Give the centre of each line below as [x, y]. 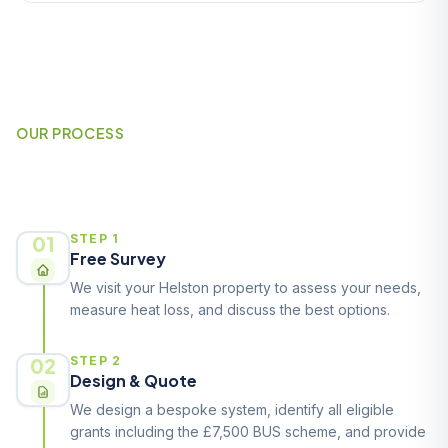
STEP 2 [96, 360]
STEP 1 [95, 238]
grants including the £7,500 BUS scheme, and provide [248, 431]
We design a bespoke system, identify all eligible [232, 409]
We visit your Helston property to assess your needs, [245, 287]
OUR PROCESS [70, 133]
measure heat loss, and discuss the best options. [230, 309]
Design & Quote [133, 380]
